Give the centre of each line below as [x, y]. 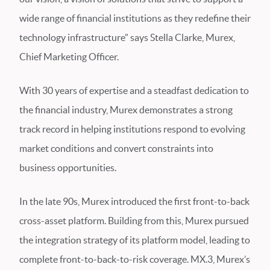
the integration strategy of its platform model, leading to [135, 240]
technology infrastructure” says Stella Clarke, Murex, [127, 37]
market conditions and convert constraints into [116, 148]
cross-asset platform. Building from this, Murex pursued [134, 221]
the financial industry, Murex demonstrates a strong [126, 110]
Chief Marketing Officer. [69, 57]
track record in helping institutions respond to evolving [132, 129]
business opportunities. [68, 168]
